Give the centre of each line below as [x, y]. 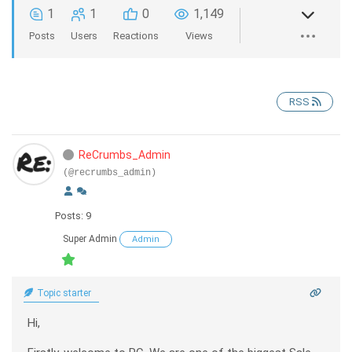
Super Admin [90, 239]
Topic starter [63, 293]
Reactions [136, 36]
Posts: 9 [73, 216]
